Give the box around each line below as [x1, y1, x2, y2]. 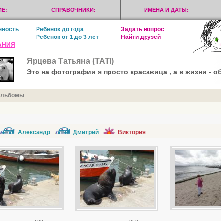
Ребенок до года [36, 26, 84, 33]
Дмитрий [73, 129, 99, 136]
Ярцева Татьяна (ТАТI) [27, 57, 114, 65]
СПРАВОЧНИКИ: [51, 7, 96, 13]
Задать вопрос [121, 26, 164, 33]
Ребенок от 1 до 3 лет [36, 34, 99, 40]
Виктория [118, 129, 146, 136]
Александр [18, 129, 50, 136]
